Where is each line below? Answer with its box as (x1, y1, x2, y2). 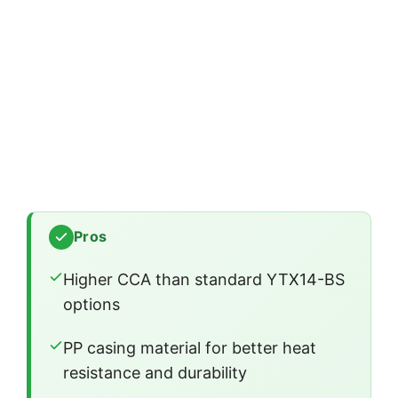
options (63, 294, 120, 314)
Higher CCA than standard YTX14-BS (63, 269, 345, 289)
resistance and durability (63, 362, 247, 382)
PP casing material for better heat (63, 338, 316, 357)
